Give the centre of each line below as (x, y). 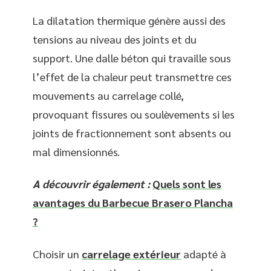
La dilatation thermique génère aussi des (129, 20)
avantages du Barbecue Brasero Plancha (133, 202)
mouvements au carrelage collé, (108, 95)
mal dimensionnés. (76, 151)
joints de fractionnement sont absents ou (132, 132)
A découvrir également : (91, 184)
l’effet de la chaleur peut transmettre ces (132, 76)
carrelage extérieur (131, 253)
